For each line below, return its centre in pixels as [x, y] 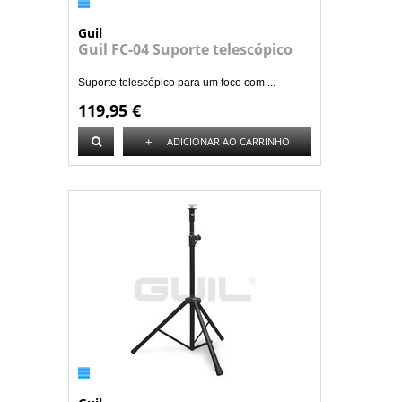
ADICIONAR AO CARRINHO [228, 141]
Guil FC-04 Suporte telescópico [185, 49]
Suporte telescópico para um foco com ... [177, 83]
